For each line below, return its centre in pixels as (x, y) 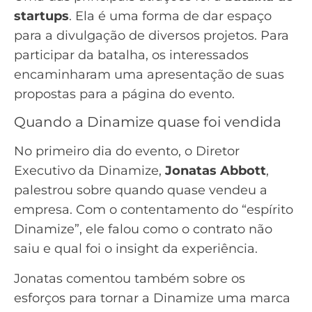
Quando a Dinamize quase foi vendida (148, 122)
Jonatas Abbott (216, 171)
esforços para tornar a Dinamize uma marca (152, 298)
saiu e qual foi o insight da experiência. (136, 249)
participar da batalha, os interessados (131, 55)
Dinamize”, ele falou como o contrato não (143, 229)
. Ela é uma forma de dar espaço (170, 16)
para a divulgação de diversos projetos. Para (151, 36)
